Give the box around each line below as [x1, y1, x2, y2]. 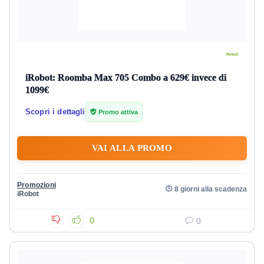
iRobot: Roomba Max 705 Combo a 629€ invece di [25, 72, 226, 82]
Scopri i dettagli [25, 107, 85, 116]
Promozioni [17, 181, 56, 189]
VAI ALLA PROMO [91, 143, 173, 153]
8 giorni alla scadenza [174, 185, 247, 193]
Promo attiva [96, 108, 138, 115]
